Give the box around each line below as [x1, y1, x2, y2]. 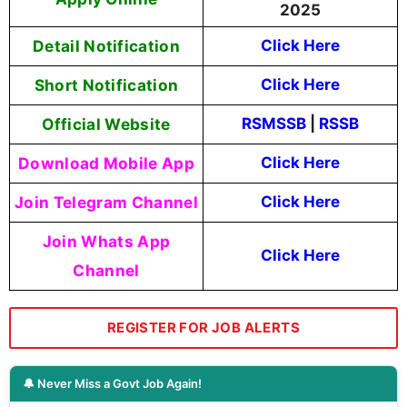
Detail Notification [32, 36, 181, 56]
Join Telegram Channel [15, 193, 198, 213]
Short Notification [34, 75, 179, 95]
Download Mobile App [17, 154, 195, 174]
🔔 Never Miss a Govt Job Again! [23, 376, 202, 392]
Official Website [42, 114, 171, 134]
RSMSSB [242, 114, 310, 134]
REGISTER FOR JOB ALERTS [106, 319, 301, 337]
